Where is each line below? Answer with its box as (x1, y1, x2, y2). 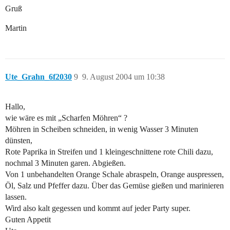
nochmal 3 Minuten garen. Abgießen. (5, 159, 126, 168)
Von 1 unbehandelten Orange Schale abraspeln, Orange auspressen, (5, 170, 224, 179)
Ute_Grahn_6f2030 (5, 72, 72, 82)
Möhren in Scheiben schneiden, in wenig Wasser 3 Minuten (5, 125, 198, 134)
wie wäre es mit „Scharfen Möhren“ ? (5, 113, 127, 123)
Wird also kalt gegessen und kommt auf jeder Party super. (5, 204, 190, 213)
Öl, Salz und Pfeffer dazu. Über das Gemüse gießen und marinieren (5, 181, 224, 190)
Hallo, (5, 102, 25, 111)
